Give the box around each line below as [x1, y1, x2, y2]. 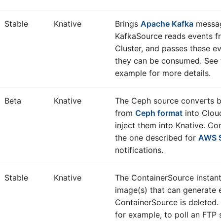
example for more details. [115, 68, 211, 78]
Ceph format [135, 108, 183, 118]
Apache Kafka [141, 19, 193, 29]
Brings [115, 19, 141, 29]
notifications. [115, 145, 163, 155]
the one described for [115, 133, 198, 143]
